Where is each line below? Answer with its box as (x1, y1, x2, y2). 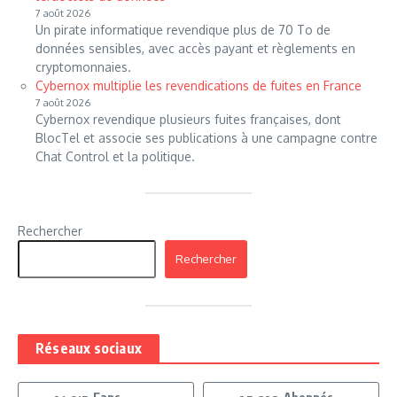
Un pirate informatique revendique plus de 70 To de (35, 21, 331, 37)
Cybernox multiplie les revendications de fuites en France (35, 77, 362, 93)
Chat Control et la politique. (35, 148, 195, 164)
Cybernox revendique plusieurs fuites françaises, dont (35, 111, 341, 127)
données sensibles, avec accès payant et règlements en (35, 40, 355, 56)
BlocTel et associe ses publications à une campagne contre (35, 129, 378, 145)
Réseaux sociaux (35, 339, 142, 357)
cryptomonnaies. (35, 58, 131, 74)
